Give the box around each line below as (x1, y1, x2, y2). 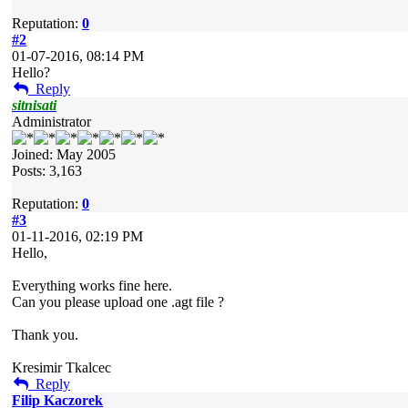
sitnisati (12, 97, 56, 113)
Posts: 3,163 (12, 163, 82, 178)
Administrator (12, 114, 91, 129)
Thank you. (12, 327, 78, 342)
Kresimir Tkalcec (12, 360, 111, 375)
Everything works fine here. (12, 278, 172, 293)
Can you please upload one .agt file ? (12, 294, 224, 310)
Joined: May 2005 (12, 147, 116, 162)
